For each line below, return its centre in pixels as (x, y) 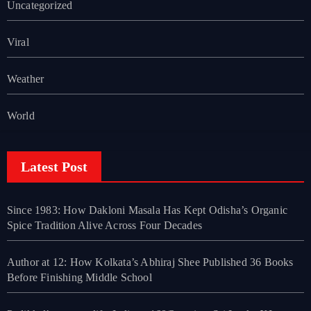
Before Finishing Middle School (79, 277)
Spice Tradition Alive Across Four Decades (104, 225)
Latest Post (54, 166)
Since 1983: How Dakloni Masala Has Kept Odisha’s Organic (147, 210)
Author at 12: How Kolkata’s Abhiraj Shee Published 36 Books (150, 262)
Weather (25, 78)
